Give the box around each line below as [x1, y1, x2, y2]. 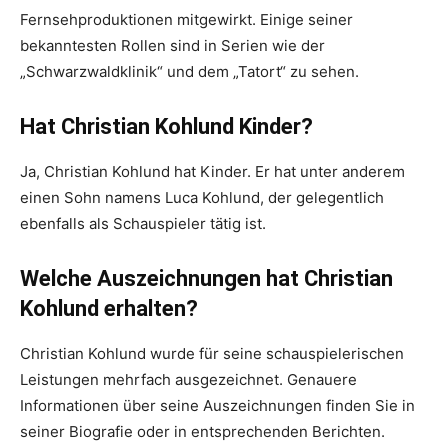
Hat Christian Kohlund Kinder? [20, 114, 313, 140]
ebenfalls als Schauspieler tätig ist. [20, 214, 266, 234]
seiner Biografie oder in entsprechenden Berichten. [20, 422, 385, 442]
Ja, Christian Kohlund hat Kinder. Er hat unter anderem [20, 162, 405, 182]
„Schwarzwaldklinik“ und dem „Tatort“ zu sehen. [20, 62, 359, 82]
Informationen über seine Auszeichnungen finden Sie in [20, 396, 415, 416]
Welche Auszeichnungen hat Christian [20, 266, 393, 292]
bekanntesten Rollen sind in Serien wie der [20, 36, 325, 56]
